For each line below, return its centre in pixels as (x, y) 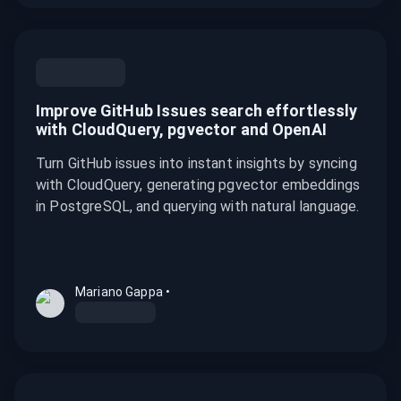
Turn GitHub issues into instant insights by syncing (196, 163)
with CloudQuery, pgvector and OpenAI (181, 129)
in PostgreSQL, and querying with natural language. (198, 206)
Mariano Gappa (119, 292)
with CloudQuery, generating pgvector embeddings (198, 185)
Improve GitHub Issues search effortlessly (197, 111)
